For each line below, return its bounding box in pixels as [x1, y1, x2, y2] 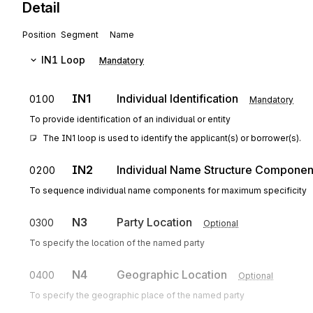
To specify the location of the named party [29, 238, 205, 248]
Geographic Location [117, 268, 227, 282]
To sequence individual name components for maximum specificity [29, 185, 307, 196]
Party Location [117, 215, 192, 229]
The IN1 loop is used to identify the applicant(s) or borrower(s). [43, 133, 301, 143]
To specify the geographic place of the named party [29, 290, 245, 300]
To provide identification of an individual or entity [29, 114, 231, 124]
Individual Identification [117, 92, 238, 105]
